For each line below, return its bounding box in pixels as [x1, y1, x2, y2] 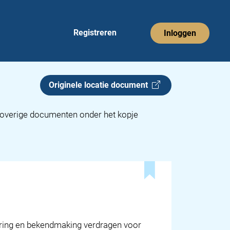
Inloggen [164, 28, 196, 38]
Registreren [73, 28, 117, 37]
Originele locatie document [49, 80, 152, 90]
